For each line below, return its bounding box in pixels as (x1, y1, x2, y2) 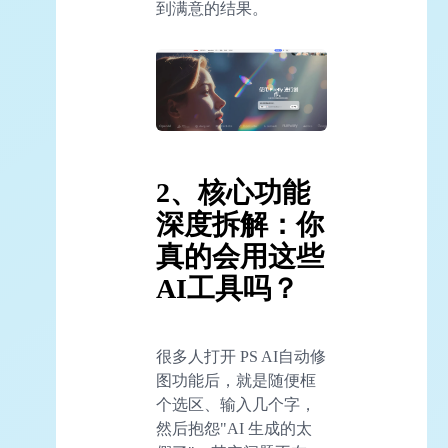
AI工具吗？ (156, 273, 299, 305)
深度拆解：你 (156, 209, 324, 241)
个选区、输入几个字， (156, 396, 316, 414)
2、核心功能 (156, 177, 310, 209)
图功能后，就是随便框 (156, 372, 316, 390)
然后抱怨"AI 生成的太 (156, 420, 312, 438)
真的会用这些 (156, 241, 324, 273)
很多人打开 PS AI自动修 (156, 348, 326, 366)
